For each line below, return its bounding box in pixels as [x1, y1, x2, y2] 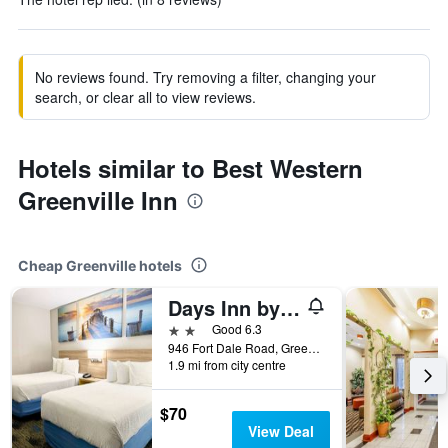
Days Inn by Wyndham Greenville [280, 293, 300, 322]
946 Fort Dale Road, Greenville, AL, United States [308, 339, 320, 356]
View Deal [247, 421, 314, 441]
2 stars [167, 319, 213, 338]
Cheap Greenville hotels [18, 257, 182, 274]
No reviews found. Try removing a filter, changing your [35, 67, 376, 87]
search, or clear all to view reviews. [35, 87, 256, 107]
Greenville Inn [18, 183, 178, 217]
